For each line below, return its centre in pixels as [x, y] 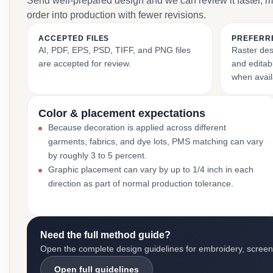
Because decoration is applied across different [137, 127]
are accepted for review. [85, 63]
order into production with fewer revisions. [116, 15]
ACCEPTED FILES [74, 38]
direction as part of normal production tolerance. [141, 183]
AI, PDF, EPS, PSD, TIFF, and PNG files [115, 50]
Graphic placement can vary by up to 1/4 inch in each [151, 169]
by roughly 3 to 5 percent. [97, 155]
